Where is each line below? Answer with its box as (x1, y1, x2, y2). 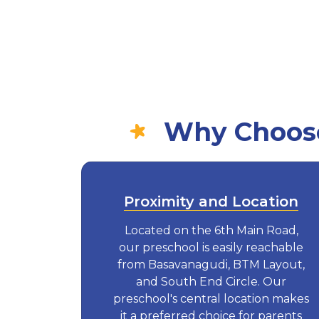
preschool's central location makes (113, 291, 310, 305)
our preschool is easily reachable (119, 240, 304, 254)
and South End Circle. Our (136, 274, 287, 288)
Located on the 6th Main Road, (124, 223, 298, 237)
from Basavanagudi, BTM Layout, (117, 257, 305, 271)
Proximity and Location (124, 192, 299, 210)
